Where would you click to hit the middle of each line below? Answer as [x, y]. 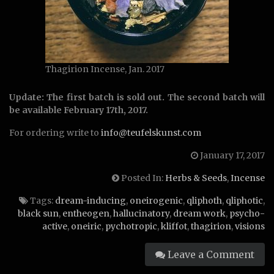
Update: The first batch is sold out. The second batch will [137, 98]
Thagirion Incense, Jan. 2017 [105, 69]
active [55, 227]
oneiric [86, 227]
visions [250, 227]
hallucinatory [141, 214]
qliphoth [204, 201]
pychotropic [131, 227]
